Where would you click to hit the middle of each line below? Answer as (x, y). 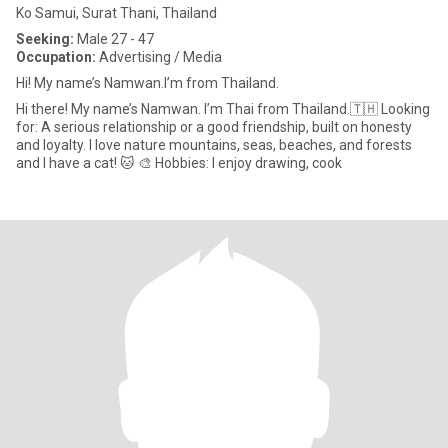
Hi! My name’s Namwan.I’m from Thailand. (147, 83)
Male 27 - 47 (114, 39)
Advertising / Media (159, 57)
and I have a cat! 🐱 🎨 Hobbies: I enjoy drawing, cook (179, 163)
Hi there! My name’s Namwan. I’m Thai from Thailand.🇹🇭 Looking (223, 109)
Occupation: (56, 57)
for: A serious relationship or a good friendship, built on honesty (214, 127)
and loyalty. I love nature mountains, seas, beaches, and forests (214, 145)
